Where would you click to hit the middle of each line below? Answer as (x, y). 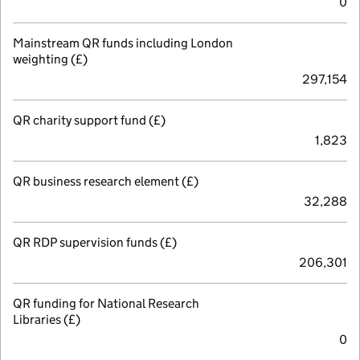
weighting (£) (50, 59)
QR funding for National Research (106, 303)
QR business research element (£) (106, 181)
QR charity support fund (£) (89, 120)
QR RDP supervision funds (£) (95, 242)
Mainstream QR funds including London (123, 43)
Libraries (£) (47, 319)
